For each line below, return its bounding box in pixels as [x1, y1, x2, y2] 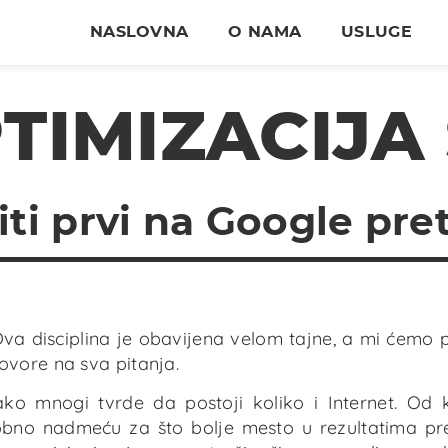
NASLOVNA [89, 24, 189, 40]
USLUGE [341, 24, 412, 40]
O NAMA [228, 24, 302, 40]
